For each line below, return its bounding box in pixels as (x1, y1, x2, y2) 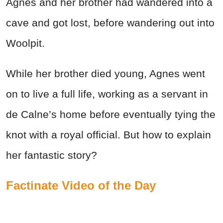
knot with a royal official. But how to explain (6, 128, 211, 140)
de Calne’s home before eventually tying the (6, 108, 216, 120)
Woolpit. (6, 37, 45, 49)
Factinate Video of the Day (6, 178, 156, 192)
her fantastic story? (6, 149, 97, 161)
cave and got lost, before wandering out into (6, 16, 215, 28)
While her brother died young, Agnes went (6, 67, 205, 79)
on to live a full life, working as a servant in (6, 88, 208, 100)
